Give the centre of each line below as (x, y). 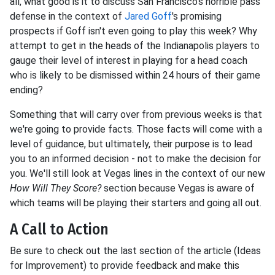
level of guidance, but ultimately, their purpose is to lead (131, 144)
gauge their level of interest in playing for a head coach (129, 60)
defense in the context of (67, 16)
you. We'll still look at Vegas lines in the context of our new (137, 173)
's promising (197, 16)
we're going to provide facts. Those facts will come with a (136, 129)
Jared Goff (148, 16)
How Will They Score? (56, 188)
